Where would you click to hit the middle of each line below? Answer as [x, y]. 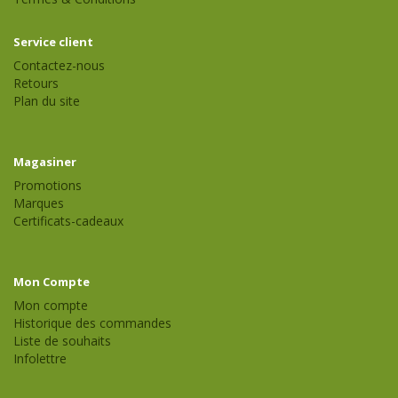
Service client [53, 42]
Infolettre [40, 359]
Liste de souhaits [62, 341]
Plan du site [47, 101]
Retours [36, 84]
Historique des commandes [92, 323]
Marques [39, 203]
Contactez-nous [59, 66]
